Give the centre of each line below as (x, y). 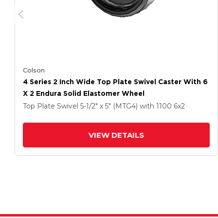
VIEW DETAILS (116, 135)
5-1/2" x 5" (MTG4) (110, 106)
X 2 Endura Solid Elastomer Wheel (84, 93)
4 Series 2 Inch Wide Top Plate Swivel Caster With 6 (115, 82)
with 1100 (157, 106)
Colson (34, 70)
